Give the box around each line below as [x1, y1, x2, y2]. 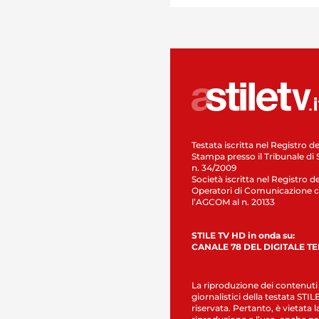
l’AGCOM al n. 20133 [192, 196, 275, 207]
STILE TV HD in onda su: [192, 229, 295, 241]
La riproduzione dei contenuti [192, 279, 318, 291]
